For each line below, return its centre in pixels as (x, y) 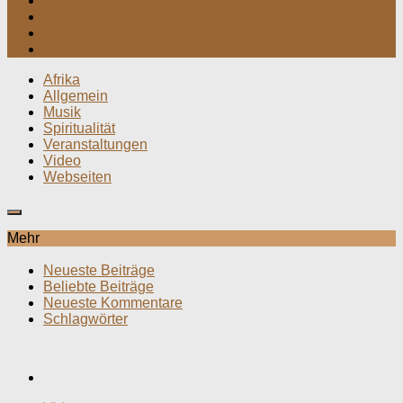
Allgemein (76, 95)
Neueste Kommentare (113, 303)
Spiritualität (79, 128)
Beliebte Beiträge (99, 287)
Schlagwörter (85, 319)
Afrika (62, 79)
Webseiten (77, 176)
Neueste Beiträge (99, 271)
